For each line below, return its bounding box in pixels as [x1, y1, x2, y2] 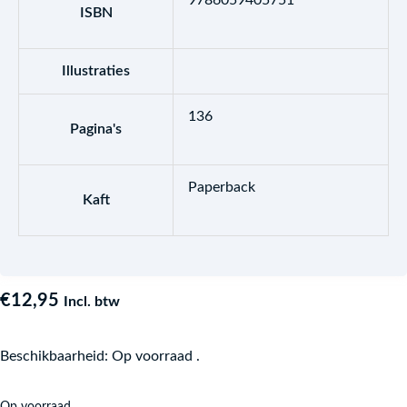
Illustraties [62, 64, 130, 78]
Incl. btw [64, 294, 120, 309]
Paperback [188, 180, 255, 194]
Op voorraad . [112, 349, 200, 363]
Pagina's [70, 122, 122, 136]
